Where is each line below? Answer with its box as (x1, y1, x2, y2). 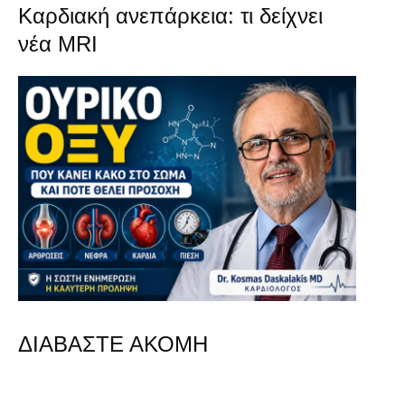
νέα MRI (18, 31, 98, 56)
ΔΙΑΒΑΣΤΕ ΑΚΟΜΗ (18, 331, 208, 356)
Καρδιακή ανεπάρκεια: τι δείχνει (18, 3, 323, 28)
